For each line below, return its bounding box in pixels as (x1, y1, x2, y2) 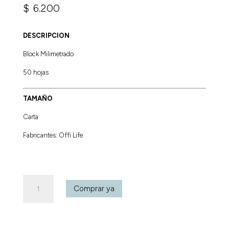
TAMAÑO (22, 94, 53, 102)
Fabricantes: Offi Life (22, 131, 83, 139)
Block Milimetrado (22, 50, 74, 58)
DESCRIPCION (22, 31, 70, 39)
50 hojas (22, 68, 49, 76)
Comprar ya (73, 184, 114, 193)
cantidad (22, 210, 51, 220)
